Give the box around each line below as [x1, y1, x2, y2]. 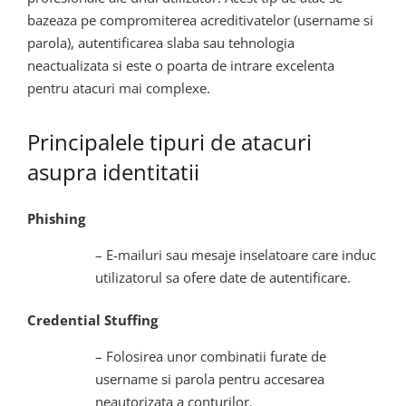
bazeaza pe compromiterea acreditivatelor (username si [27, 11, 373, 30]
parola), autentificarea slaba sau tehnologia [27, 34, 295, 53]
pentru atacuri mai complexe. [27, 79, 210, 98]
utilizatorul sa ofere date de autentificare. [95, 267, 351, 286]
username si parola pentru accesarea [95, 370, 324, 389]
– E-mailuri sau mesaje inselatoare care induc [95, 245, 376, 264]
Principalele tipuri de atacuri [27, 127, 312, 158]
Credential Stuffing [27, 311, 158, 330]
